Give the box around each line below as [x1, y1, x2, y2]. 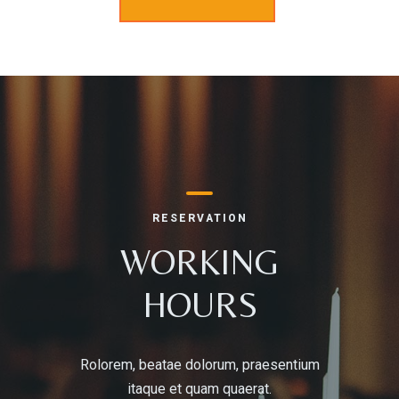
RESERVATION [151, 212, 248, 225]
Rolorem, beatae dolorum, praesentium [79, 356, 320, 374]
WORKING [120, 241, 279, 283]
